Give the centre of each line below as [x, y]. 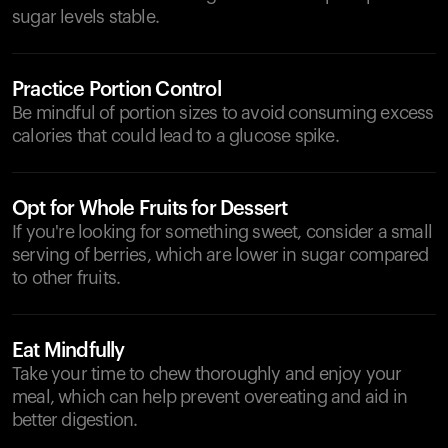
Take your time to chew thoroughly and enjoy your [207, 374]
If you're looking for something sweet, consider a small [222, 232]
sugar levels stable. [85, 17]
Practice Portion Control [116, 90]
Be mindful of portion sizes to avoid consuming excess [223, 113]
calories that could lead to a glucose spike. [175, 136]
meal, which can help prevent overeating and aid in [210, 397]
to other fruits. [66, 278]
